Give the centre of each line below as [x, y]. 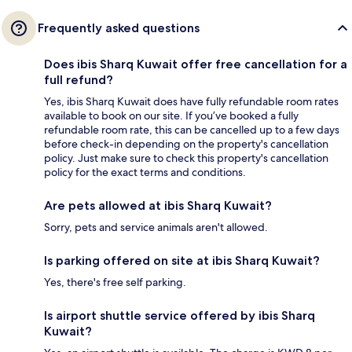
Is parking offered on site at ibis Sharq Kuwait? [182, 261]
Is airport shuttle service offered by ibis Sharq [180, 316]
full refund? [79, 80]
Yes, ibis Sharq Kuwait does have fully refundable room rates [191, 102]
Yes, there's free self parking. [115, 282]
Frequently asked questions [119, 28]
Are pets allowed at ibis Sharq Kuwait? [158, 206]
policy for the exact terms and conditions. [145, 172]
